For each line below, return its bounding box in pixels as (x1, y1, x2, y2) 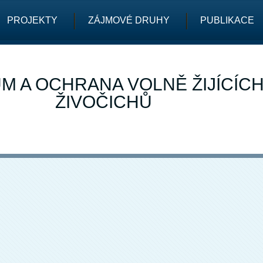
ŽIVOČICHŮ (55, 92, 152, 112)
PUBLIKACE (200, 15, 254, 25)
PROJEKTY (7, 15, 58, 25)
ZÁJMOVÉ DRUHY (88, 15, 170, 25)
